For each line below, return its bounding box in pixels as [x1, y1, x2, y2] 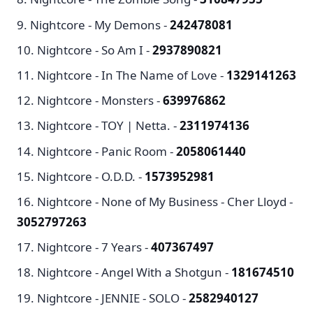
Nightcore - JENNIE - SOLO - [37, 289, 189, 306]
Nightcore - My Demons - [30, 16, 170, 33]
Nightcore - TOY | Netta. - [37, 117, 180, 134]
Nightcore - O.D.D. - [37, 168, 145, 184]
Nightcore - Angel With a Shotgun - [37, 264, 231, 281]
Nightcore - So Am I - [37, 41, 152, 58]
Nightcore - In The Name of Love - [37, 67, 226, 83]
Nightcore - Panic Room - [37, 143, 176, 159]
